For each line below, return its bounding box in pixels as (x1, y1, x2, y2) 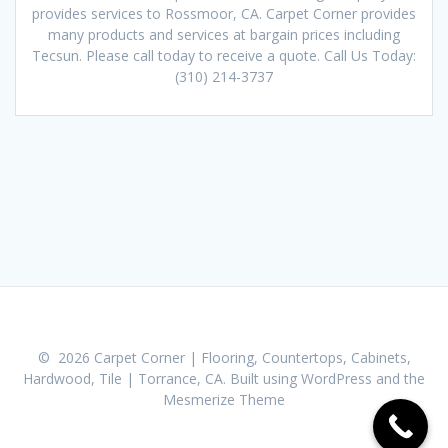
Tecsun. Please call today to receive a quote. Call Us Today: (32, 45, 416, 65)
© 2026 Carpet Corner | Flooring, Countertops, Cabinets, (37, 348, 411, 367)
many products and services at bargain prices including (48, 24, 400, 44)
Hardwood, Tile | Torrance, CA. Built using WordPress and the (23, 369, 425, 388)
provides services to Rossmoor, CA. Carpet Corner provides (32, 3, 416, 23)
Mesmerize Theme (163, 390, 285, 409)
